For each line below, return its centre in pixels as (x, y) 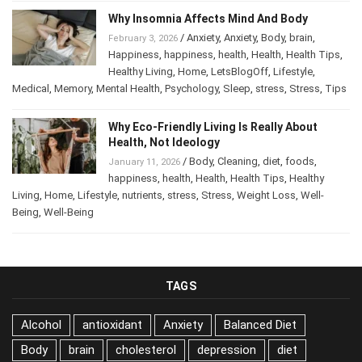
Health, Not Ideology (164, 143)
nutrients (142, 196)
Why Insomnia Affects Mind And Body (208, 19)
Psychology (192, 89)
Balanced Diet (260, 325)
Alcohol (41, 325)
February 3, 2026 (143, 39)
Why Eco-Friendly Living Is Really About (213, 127)
